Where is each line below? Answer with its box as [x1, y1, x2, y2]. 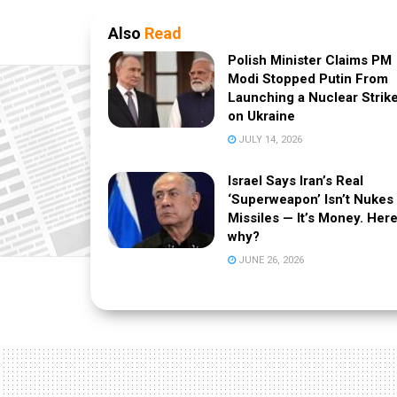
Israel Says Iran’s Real [228, 172, 363, 189]
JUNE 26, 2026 [236, 253, 304, 266]
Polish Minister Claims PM [228, 51, 392, 68]
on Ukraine [228, 107, 295, 124]
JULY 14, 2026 [236, 133, 302, 145]
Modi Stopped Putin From [228, 70, 388, 87]
